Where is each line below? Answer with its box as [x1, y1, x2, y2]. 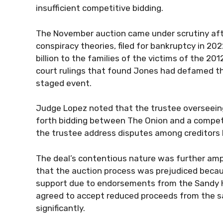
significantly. [36, 203, 85, 213]
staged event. [36, 78, 92, 88]
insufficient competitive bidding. [36, 3, 163, 13]
